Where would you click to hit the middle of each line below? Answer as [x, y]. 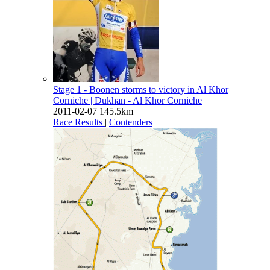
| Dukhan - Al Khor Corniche [146, 100]
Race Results [78, 122]
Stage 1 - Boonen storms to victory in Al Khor [141, 89]
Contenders [131, 122]
